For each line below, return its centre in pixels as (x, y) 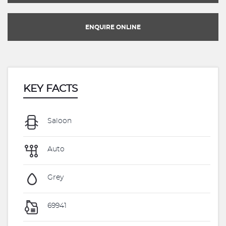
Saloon (59, 121)
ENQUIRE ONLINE (113, 27)
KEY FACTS (50, 89)
